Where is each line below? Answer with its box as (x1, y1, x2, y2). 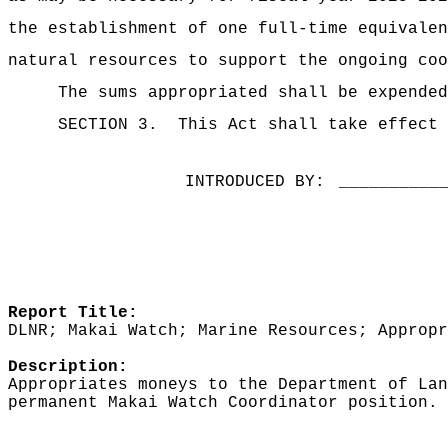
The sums (58, 84, 138, 102)
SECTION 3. (58, 116, 158, 134)
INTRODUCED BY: (184, 173, 325, 191)
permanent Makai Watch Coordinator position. (8, 394, 438, 412)
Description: (8, 358, 128, 376)
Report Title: (8, 304, 138, 322)
